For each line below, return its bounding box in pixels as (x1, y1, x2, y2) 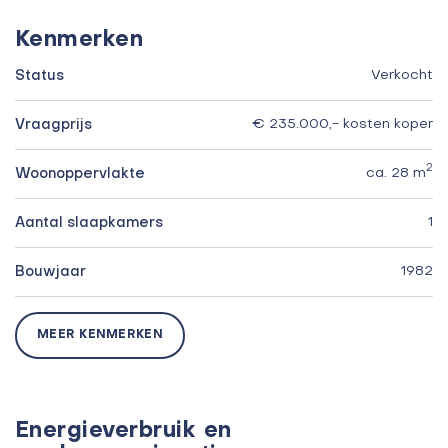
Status (15, 68, 64, 83)
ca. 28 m (366, 166, 426, 180)
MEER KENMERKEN (37, 328, 163, 341)
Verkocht (371, 68, 433, 82)
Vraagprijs (15, 117, 92, 132)
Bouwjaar (15, 264, 86, 279)
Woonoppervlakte (15, 166, 145, 181)
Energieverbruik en (15, 419, 232, 442)
